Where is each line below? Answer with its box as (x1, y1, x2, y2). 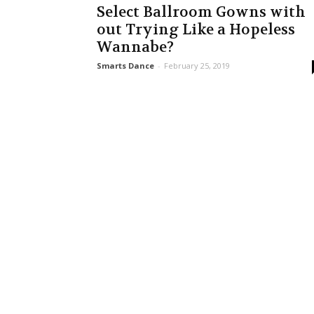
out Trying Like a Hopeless (97, 20, 295, 39)
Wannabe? (97, 38, 174, 57)
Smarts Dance (97, 60, 154, 71)
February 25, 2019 (164, 60, 230, 71)
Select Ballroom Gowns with (97, 3, 306, 22)
